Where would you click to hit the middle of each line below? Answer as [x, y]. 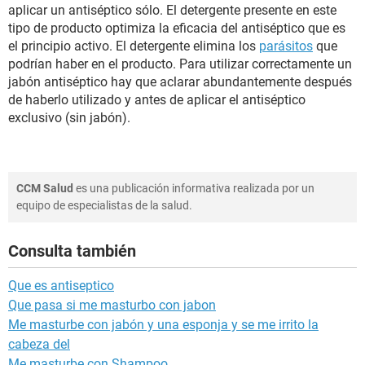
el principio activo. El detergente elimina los [134, 46]
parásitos [286, 46]
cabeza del [39, 344]
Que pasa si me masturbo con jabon [112, 305]
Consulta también [72, 251]
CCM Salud [45, 188]
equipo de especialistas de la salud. [104, 205]
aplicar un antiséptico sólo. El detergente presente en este [172, 10]
